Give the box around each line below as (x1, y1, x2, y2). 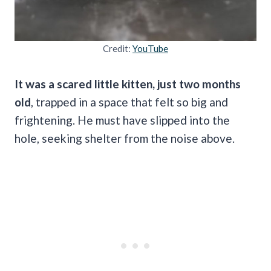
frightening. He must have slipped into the (15, 113, 230, 127)
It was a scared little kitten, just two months (15, 76, 241, 91)
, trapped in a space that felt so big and (31, 94, 228, 109)
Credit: (103, 42, 132, 54)
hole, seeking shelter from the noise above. (15, 131, 235, 145)
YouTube (132, 42, 168, 54)
